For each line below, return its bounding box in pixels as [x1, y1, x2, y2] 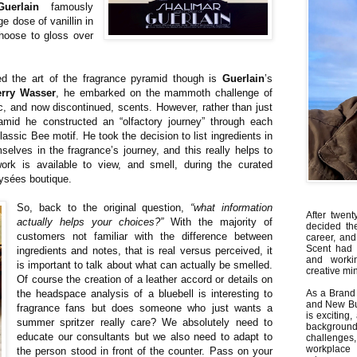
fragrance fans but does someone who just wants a [17, 301, 273, 314]
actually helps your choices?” [17, 215, 164, 228]
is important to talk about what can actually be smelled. [17, 258, 273, 271]
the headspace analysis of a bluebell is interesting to [17, 287, 273, 300]
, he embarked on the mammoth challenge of [56, 86, 273, 99]
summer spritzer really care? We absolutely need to [17, 316, 273, 328]
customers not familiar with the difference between [17, 229, 273, 242]
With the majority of [163, 215, 273, 228]
